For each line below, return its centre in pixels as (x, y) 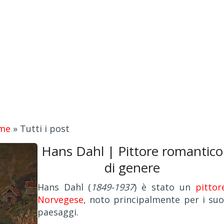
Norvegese (60, 199)
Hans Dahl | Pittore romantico (132, 151)
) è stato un (165, 187)
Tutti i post (44, 128)
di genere (132, 167)
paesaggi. (58, 212)
